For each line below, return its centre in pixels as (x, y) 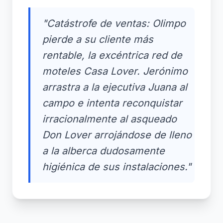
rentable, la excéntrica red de (112, 55)
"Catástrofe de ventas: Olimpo (114, 23)
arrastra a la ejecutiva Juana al (115, 87)
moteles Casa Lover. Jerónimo (115, 71)
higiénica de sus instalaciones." (117, 167)
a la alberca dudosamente (104, 151)
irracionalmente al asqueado (110, 119)
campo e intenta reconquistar (112, 103)
